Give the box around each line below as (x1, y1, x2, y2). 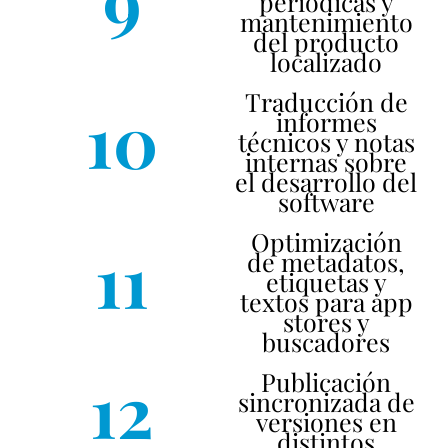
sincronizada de (237, 385, 415, 418)
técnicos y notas (237, 125, 415, 158)
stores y (282, 305, 370, 338)
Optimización (250, 225, 402, 258)
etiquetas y (265, 265, 387, 298)
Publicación (261, 365, 391, 398)
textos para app (239, 285, 413, 318)
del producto (253, 25, 399, 58)
